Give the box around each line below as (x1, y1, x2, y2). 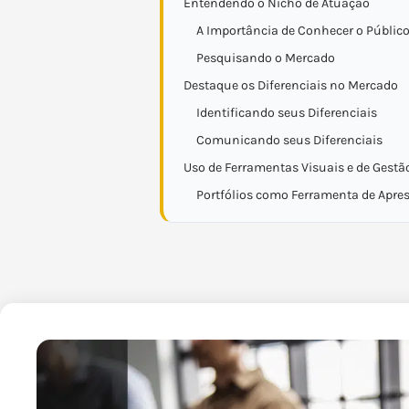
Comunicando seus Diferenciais (196, 132, 383, 148)
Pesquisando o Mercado (196, 50, 335, 66)
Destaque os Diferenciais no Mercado (184, 78, 398, 93)
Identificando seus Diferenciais (196, 105, 377, 121)
